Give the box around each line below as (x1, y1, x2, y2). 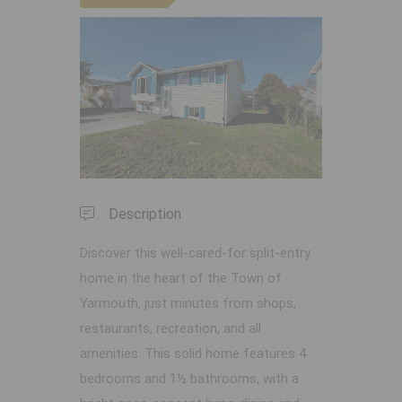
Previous (96, 100, 148, 118)
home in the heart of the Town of (80, 270, 282, 287)
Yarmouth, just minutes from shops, (80, 295, 296, 312)
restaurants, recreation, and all (80, 320, 261, 337)
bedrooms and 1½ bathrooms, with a (80, 371, 299, 388)
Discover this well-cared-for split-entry (80, 245, 310, 262)
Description (109, 205, 181, 223)
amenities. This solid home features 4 (80, 345, 306, 363)
